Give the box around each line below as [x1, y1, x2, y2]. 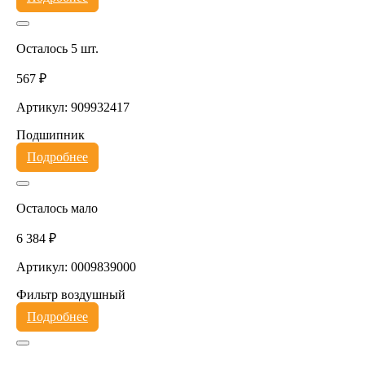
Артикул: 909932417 [15, 99, 130, 114]
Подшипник [15, 127, 85, 142]
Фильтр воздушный [15, 287, 125, 301]
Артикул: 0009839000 [15, 259, 136, 274]
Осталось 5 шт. [15, 41, 99, 55]
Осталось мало [15, 200, 98, 215]
